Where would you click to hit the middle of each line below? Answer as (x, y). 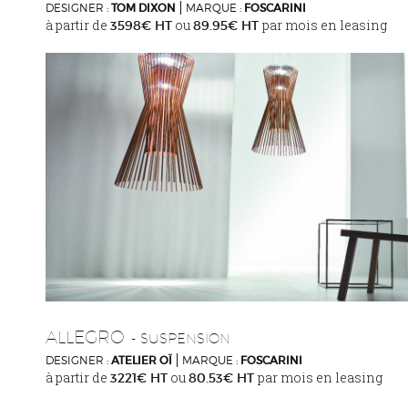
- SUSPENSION (181, 338)
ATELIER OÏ (142, 360)
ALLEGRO (85, 337)
